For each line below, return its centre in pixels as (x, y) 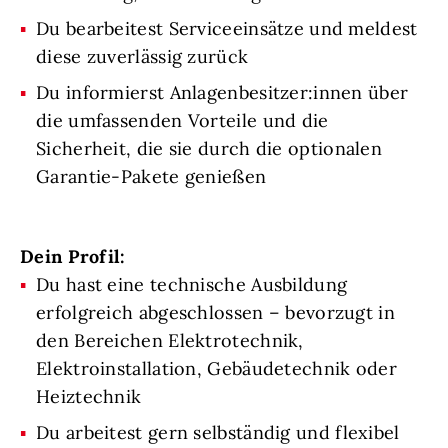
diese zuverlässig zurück (142, 57)
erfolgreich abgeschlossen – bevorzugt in (215, 313)
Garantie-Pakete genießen (151, 177)
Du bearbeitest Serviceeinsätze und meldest (227, 29)
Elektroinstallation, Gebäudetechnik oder (216, 369)
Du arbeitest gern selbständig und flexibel (218, 433)
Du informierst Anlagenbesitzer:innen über (222, 93)
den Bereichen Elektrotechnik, (170, 341)
